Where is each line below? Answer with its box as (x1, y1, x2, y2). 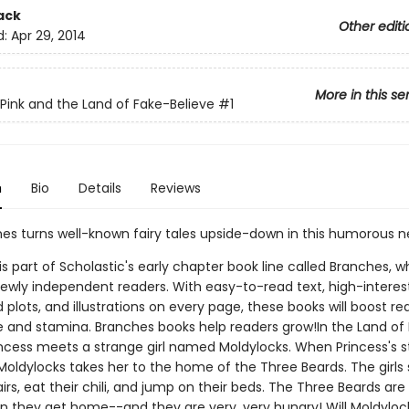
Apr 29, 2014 (10, 26, 86, 46)
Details (78, 179, 121, 197)
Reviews (150, 179, 201, 197)
